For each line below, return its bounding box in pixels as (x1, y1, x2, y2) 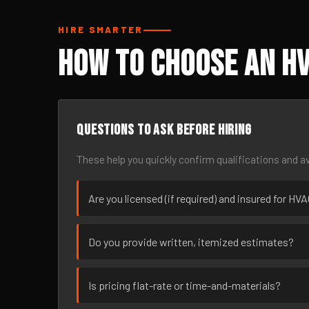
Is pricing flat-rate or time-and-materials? (88, 279, 281, 292)
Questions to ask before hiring (77, 121, 252, 139)
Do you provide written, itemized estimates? (88, 235, 294, 248)
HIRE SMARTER (58, 24, 143, 35)
